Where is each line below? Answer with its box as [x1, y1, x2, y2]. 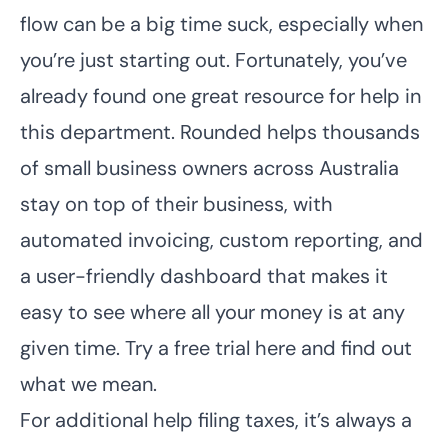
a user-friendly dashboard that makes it [20, 262, 388, 289]
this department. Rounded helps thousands [20, 118, 420, 145]
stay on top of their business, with [20, 190, 333, 217]
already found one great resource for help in [20, 82, 421, 109]
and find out [296, 334, 412, 361]
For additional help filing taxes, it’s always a [20, 406, 412, 433]
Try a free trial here [125, 334, 296, 361]
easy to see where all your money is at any [20, 298, 405, 325]
